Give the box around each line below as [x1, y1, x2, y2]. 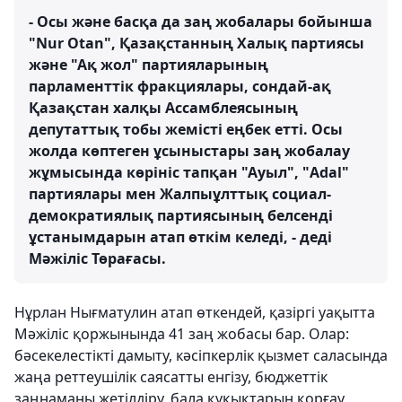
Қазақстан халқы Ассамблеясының [29, 98, 298, 118]
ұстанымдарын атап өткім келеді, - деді [29, 227, 332, 247]
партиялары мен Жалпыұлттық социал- [29, 184, 331, 204]
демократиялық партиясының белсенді [29, 205, 333, 225]
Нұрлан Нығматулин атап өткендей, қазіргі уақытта [14, 302, 375, 322]
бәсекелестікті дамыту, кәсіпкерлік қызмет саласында [14, 345, 388, 365]
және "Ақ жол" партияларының [29, 55, 268, 74]
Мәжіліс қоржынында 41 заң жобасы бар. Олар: [14, 324, 349, 344]
